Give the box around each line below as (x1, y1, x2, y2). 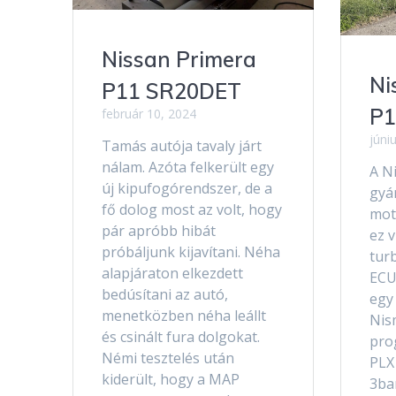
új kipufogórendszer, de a (102, 179, 273, 199)
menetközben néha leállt (102, 306, 267, 326)
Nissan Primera (102, 46, 257, 73)
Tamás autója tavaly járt (102, 136, 263, 156)
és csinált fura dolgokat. (102, 327, 261, 347)
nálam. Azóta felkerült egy (102, 157, 275, 178)
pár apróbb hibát (102, 221, 217, 241)
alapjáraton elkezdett (102, 263, 244, 284)
